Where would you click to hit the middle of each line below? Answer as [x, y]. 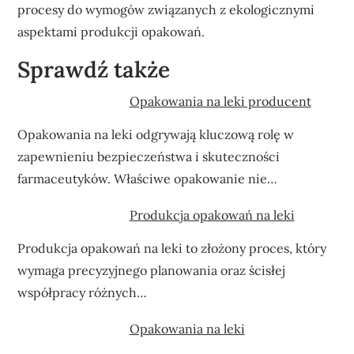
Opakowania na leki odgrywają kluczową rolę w [156, 134]
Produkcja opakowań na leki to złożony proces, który [172, 248]
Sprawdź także [94, 69]
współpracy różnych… [83, 292]
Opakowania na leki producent [220, 101]
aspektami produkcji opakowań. [111, 31]
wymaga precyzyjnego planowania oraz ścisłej [152, 270]
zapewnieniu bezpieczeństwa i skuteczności [149, 156]
